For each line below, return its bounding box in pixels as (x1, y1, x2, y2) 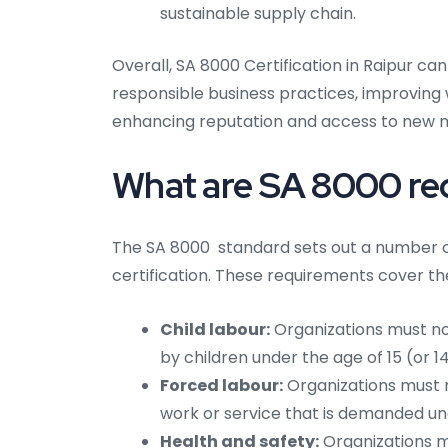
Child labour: (160, 318, 270, 342)
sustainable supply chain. (160, 2, 356, 26)
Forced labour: (160, 374, 283, 398)
